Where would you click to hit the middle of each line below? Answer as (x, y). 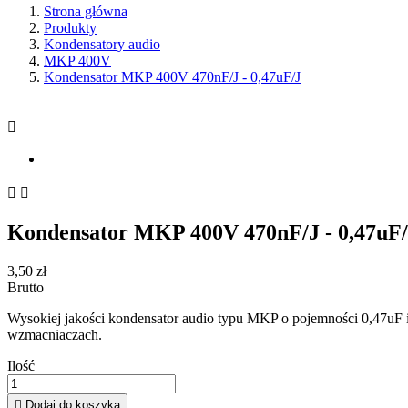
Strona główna (86, 11)
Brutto (25, 287)
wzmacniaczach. (55, 334)
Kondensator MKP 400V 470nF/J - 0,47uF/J (172, 77)
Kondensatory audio (102, 44)
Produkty (70, 28)
